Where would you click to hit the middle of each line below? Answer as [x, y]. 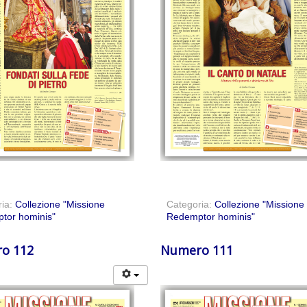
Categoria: [191, 204]
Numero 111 [197, 250]
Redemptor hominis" [211, 216]
